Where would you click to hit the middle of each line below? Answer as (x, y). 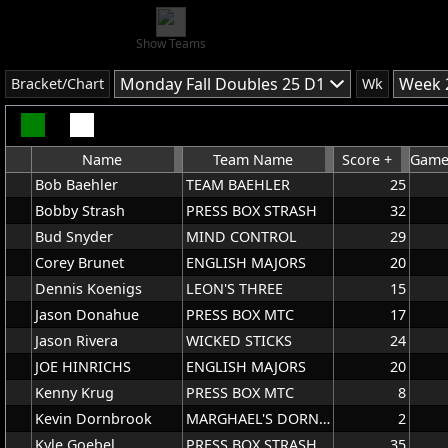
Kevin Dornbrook (93, 418)
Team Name (253, 159)
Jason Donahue (87, 314)
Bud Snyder (74, 236)
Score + (366, 159)
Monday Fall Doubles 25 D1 (222, 84)
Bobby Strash (80, 210)
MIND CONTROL (241, 236)
